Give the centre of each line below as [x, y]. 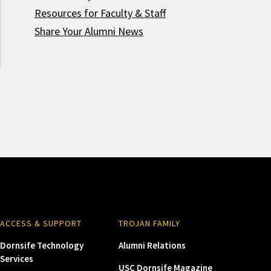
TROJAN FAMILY [149, 223]
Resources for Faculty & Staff [100, 13]
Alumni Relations [152, 245]
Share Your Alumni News [89, 31]
